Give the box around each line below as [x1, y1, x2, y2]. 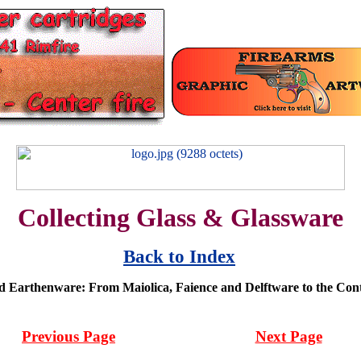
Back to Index [123, 246, 235, 267]
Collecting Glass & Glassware [18, 203, 343, 232]
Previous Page [22, 328, 115, 345]
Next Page [255, 328, 322, 345]
